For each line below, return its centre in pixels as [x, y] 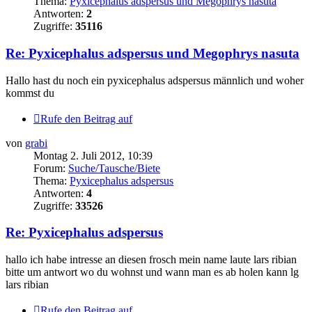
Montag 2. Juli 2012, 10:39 [93, 155]
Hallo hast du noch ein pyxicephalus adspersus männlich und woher [155, 80]
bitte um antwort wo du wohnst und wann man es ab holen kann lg [152, 272]
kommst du [30, 93]
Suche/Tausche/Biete [114, 168]
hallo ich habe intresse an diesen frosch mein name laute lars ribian [151, 259]
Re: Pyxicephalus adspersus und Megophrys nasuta [153, 53]
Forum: [51, 168]
